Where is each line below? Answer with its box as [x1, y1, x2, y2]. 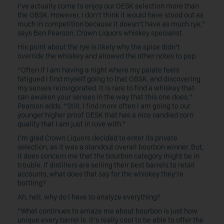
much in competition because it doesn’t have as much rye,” [17, 19, 205, 28]
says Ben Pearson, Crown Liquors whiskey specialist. [17, 28, 183, 37]
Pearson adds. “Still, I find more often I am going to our [17, 101, 190, 110]
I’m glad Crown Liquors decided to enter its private [17, 133, 177, 142]
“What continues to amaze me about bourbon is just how [17, 206, 197, 215]
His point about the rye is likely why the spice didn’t [17, 42, 180, 51]
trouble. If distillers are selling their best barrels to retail [17, 160, 195, 169]
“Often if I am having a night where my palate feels [17, 65, 179, 74]
